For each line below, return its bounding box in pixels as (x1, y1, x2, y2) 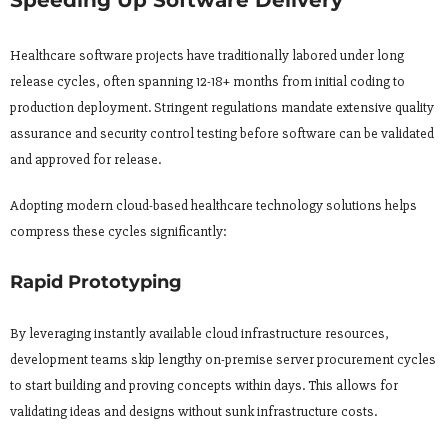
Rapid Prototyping (10, 271, 182, 294)
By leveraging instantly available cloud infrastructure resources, (10, 325, 389, 343)
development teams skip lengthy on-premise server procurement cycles (10, 351, 436, 369)
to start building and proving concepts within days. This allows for (10, 377, 398, 395)
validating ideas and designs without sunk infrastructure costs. (10, 403, 377, 421)
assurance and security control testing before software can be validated (10, 125, 434, 143)
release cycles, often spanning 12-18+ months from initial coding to (10, 73, 405, 91)
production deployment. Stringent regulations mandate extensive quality (10, 99, 434, 117)
